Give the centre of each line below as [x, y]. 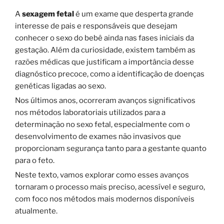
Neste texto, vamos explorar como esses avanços [102, 175]
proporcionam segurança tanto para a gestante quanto [111, 148]
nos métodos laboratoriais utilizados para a [90, 112]
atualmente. [36, 211]
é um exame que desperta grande [134, 14]
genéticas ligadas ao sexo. [60, 86]
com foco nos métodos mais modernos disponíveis [105, 199]
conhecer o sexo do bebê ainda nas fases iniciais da [104, 38]
